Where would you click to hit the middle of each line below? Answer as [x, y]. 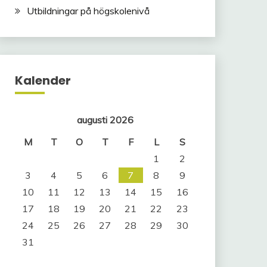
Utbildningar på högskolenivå [88, 10]
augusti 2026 [105, 119]
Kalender [43, 80]
